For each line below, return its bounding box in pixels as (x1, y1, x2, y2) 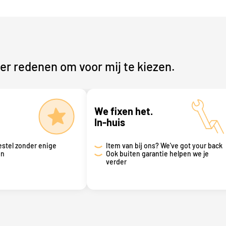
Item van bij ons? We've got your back (105, 141, 222, 150)
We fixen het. (94, 104, 153, 117)
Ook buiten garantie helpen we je (105, 149, 209, 158)
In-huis (94, 116, 125, 128)
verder (105, 157, 127, 166)
